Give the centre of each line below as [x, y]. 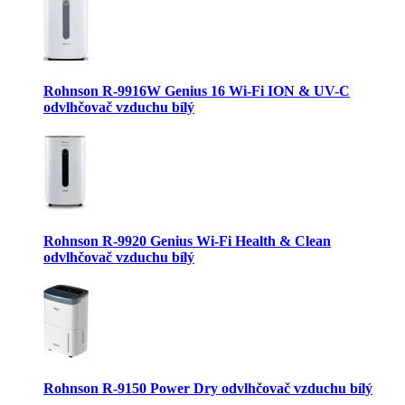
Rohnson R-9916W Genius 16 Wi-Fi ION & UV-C [197, 91]
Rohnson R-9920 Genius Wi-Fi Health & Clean [187, 240]
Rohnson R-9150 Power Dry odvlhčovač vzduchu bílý [208, 389]
